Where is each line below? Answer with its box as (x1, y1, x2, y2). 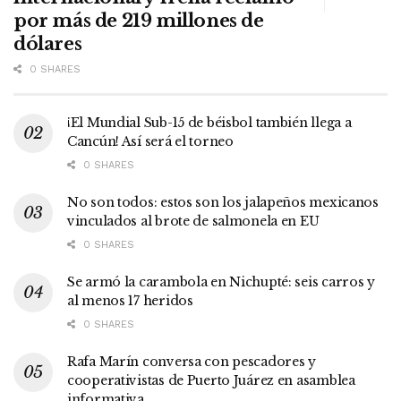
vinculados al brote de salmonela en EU (67, 212, 320, 229)
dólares (13, 32, 82, 55)
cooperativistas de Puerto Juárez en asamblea (67, 371, 355, 388)
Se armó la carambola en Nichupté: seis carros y (67, 273, 375, 290)
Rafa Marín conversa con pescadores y (67, 353, 316, 370)
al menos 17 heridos (67, 292, 193, 309)
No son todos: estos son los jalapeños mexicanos (67, 193, 379, 210)
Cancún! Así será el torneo (67, 132, 234, 149)
